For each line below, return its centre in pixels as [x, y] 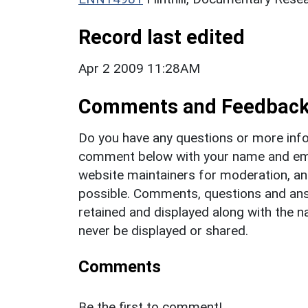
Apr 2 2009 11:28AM [139, 68]
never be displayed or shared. [163, 230]
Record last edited [162, 37]
